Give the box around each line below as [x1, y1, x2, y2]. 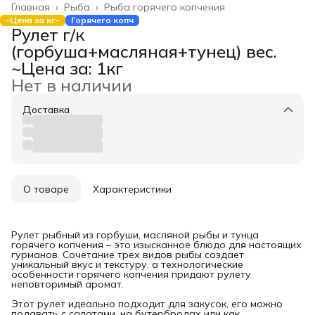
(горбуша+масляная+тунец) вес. [11, 41, 277, 62]
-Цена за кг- [6, 15, 60, 25]
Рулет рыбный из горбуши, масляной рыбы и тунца [11, 229, 259, 241]
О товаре [23, 183, 69, 195]
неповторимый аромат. [11, 278, 124, 290]
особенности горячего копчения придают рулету [11, 268, 251, 281]
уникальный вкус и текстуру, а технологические [11, 258, 243, 271]
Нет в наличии [11, 75, 132, 96]
